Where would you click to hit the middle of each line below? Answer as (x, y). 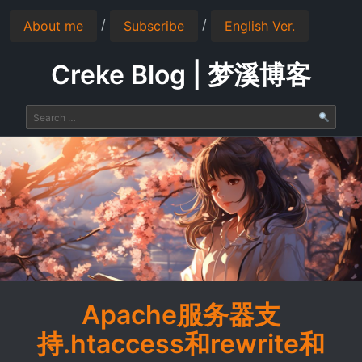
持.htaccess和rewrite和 (181, 343)
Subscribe (154, 26)
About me (53, 26)
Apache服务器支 (181, 314)
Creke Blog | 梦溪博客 (181, 75)
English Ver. (260, 26)
